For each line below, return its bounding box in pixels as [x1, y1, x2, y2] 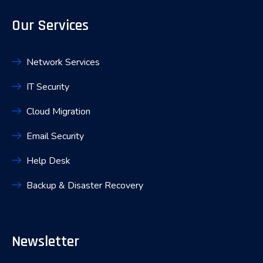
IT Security [26, 80, 69, 93]
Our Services [12, 16, 89, 36]
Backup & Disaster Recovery [26, 178, 143, 192]
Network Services [26, 55, 100, 69]
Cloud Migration [26, 104, 90, 118]
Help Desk [26, 154, 70, 167]
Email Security [26, 129, 84, 143]
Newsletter [12, 232, 79, 252]
